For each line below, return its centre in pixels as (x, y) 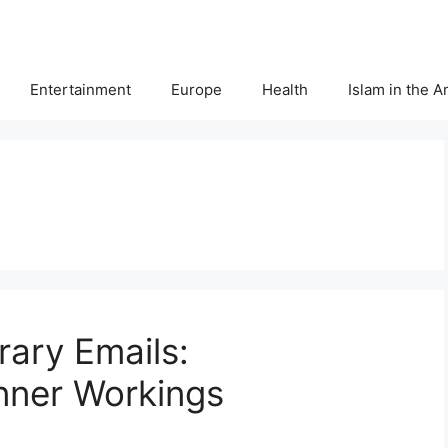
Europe (196, 89)
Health (285, 89)
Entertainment (80, 89)
